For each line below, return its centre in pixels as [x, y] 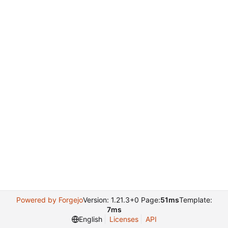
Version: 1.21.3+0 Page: [121, 200]
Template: [195, 200]
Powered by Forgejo [49, 200]
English [90, 219]
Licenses [124, 219]
